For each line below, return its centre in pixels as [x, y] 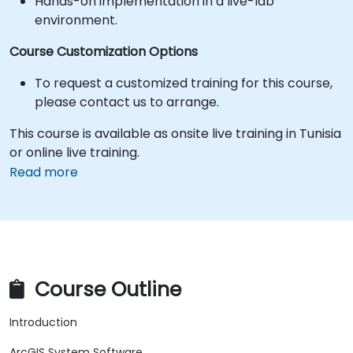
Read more [44, 172]
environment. [76, 20]
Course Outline [105, 290]
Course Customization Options [104, 52]
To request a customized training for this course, [184, 83]
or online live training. [74, 152]
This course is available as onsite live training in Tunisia [175, 134]
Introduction [43, 323]
